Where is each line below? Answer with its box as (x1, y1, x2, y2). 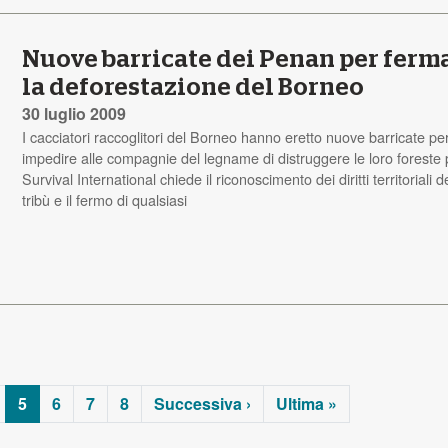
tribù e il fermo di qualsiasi (22, 188, 188, 210)
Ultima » (275, 391, 337, 415)
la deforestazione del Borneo (22, 75, 365, 100)
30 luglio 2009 (22, 101, 127, 125)
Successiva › (153, 391, 251, 415)
